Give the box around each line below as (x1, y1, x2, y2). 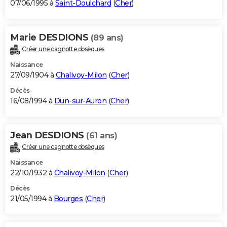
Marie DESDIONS (10, 32, 91, 44)
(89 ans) (90, 33, 124, 43)
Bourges (53, 194, 83, 204)
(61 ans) (86, 131, 117, 141)
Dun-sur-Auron (54, 96, 106, 106)
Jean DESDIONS (10, 130, 86, 141)
